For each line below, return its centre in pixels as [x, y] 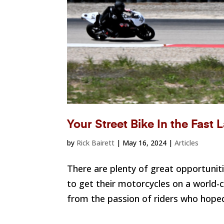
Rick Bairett [96, 143]
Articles [187, 143]
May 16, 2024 [145, 143]
